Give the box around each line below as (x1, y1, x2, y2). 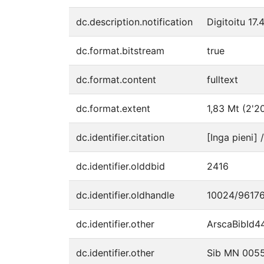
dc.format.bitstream (76, 45, 164, 57)
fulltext (207, 74, 238, 85)
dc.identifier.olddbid (76, 160, 165, 172)
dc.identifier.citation (76, 131, 164, 143)
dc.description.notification (76, 16, 193, 28)
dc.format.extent (76, 103, 150, 114)
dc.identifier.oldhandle (76, 189, 174, 201)
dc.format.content (76, 74, 156, 85)
